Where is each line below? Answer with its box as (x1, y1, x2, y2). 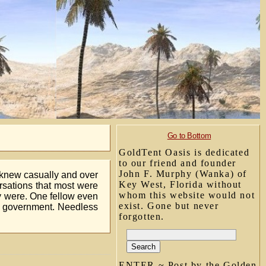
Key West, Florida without (119, 179, 242, 189)
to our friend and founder (119, 158, 237, 168)
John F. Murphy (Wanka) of (119, 169, 248, 179)
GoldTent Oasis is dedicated (119, 147, 250, 157)
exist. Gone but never (119, 201, 219, 211)
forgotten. (119, 211, 164, 221)
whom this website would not (119, 190, 255, 200)
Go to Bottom (167, 131, 211, 140)
